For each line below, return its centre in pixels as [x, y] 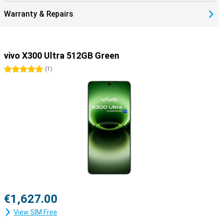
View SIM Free [35, 212]
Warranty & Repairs [39, 14]
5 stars [35, 69]
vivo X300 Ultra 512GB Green [62, 55]
